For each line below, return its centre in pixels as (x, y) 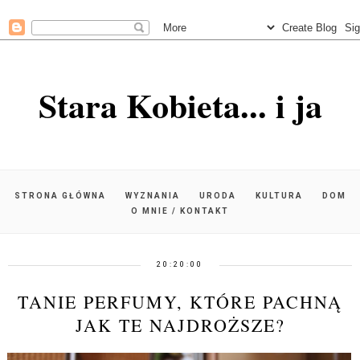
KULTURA (279, 196)
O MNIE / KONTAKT (180, 211)
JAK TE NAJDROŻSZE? (180, 325)
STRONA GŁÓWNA (60, 196)
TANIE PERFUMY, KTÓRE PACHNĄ (180, 302)
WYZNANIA (152, 196)
